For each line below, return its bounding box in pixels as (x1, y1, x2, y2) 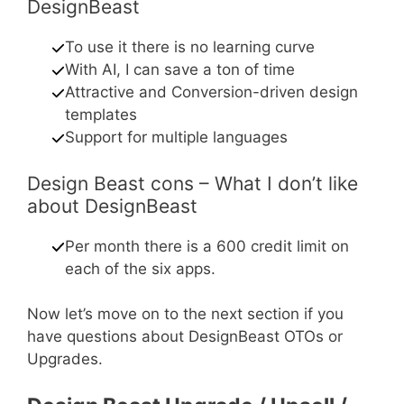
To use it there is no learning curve (65, 38, 316, 57)
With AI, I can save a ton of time (65, 60, 296, 79)
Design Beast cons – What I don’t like (27, 171, 358, 195)
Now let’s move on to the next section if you (27, 305, 344, 324)
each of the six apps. (65, 259, 216, 278)
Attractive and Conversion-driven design (65, 83, 359, 102)
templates (65, 106, 138, 124)
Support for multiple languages (65, 128, 289, 147)
